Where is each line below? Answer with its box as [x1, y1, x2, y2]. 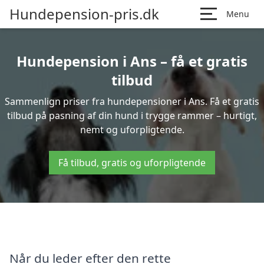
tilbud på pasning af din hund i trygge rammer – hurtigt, [7, 109, 257, 122]
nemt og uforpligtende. [80, 123, 184, 136]
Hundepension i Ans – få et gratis [16, 51, 247, 71]
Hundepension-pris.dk [9, 4, 159, 24]
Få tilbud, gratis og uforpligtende [58, 156, 206, 169]
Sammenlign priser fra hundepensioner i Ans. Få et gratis [5, 95, 259, 108]
